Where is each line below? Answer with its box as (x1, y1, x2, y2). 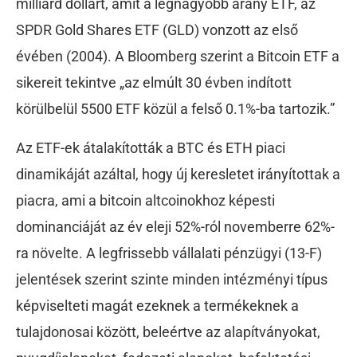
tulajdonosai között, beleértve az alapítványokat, (16, 324, 320, 341)
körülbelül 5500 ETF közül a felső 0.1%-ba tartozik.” (16, 100, 335, 118)
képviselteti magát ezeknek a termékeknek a (16, 297, 299, 315)
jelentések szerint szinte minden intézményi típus (16, 271, 328, 288)
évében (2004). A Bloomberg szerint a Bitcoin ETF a (16, 48, 339, 65)
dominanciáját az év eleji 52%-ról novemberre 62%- (16, 218, 335, 236)
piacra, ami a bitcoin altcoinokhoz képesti (16, 192, 275, 210)
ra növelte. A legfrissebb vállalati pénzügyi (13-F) (16, 245, 322, 262)
